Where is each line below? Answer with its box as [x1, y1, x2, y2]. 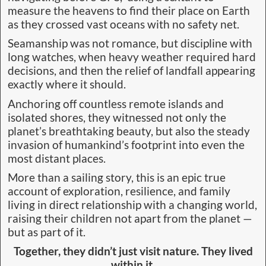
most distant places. [8, 151, 106, 165]
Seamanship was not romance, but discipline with [8, 37, 252, 50]
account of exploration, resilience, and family [8, 185, 230, 198]
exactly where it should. [8, 78, 126, 91]
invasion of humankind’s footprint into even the [8, 138, 245, 151]
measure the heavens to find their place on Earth [8, 4, 250, 18]
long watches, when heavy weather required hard [8, 50, 256, 64]
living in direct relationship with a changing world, [8, 198, 257, 212]
